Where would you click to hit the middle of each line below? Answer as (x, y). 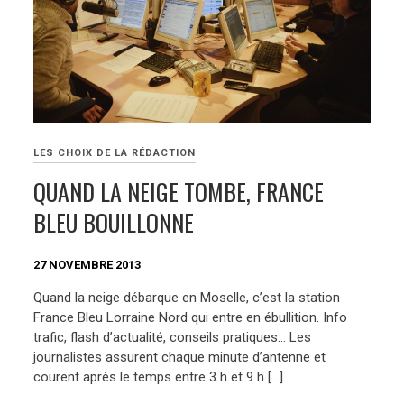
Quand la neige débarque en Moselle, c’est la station (187, 297)
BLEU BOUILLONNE (114, 223)
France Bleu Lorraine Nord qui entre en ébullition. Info (191, 317)
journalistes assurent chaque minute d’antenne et (180, 357)
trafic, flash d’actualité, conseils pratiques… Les (173, 337)
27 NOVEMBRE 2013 (87, 265)
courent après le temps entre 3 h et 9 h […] (159, 376)
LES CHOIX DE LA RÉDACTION (115, 153)
